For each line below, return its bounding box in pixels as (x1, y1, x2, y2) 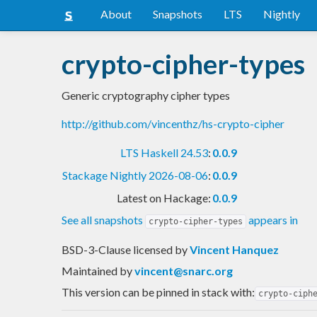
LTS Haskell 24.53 (120, 145, 208, 159)
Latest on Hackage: (117, 190, 211, 204)
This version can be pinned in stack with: (62, 284, 255, 299)
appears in (246, 212, 298, 226)
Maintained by (62, 263, 134, 277)
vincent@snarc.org (134, 263, 233, 277)
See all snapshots (62, 212, 145, 226)
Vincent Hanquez (190, 242, 279, 256)
